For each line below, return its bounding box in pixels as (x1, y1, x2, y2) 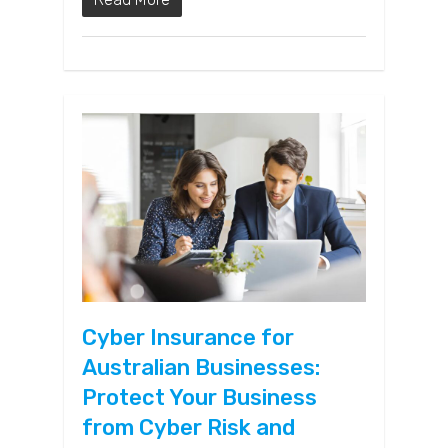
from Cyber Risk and (82, 414, 295, 442)
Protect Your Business (82, 384, 317, 412)
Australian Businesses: (82, 354, 320, 382)
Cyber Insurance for (82, 324, 294, 352)
